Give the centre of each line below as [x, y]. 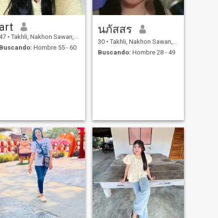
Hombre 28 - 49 [153, 53]
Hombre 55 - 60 [54, 48]
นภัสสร [115, 29]
